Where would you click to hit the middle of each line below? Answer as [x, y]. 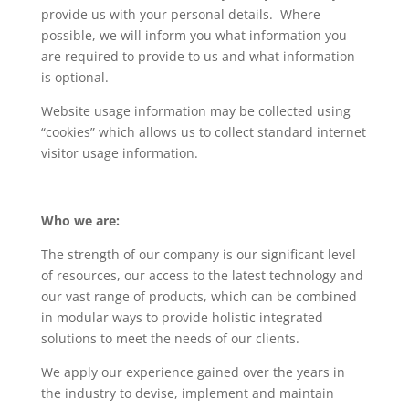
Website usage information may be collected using [195, 111]
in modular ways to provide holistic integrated [182, 317]
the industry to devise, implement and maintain [187, 393]
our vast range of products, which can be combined [199, 296]
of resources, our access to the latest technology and [202, 275]
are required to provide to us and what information [198, 56]
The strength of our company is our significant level [198, 254]
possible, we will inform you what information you [194, 35]
